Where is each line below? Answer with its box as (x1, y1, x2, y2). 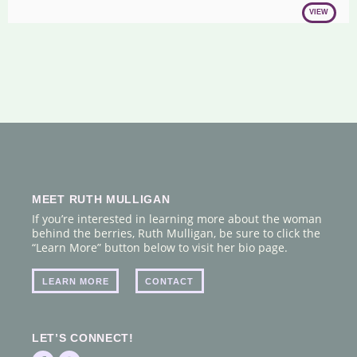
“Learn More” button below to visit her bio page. (32, 240, 288, 256)
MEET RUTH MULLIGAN (32, 193, 171, 206)
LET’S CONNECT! (32, 331, 134, 345)
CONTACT (145, 276, 194, 286)
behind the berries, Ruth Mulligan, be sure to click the (32, 226, 320, 241)
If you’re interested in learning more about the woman (32, 211, 322, 227)
